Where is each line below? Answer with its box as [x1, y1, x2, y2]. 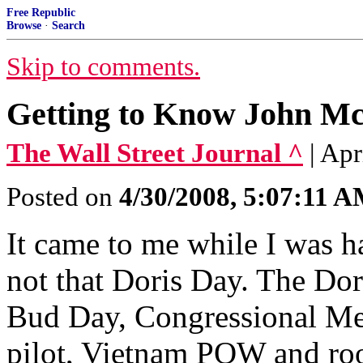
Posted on [6, 182, 119, 211]
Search [52, 19, 85, 32]
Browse [6, 19, 41, 32]
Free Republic [6, 6, 75, 19]
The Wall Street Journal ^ [6, 139, 303, 168]
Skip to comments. [6, 53, 200, 81]
